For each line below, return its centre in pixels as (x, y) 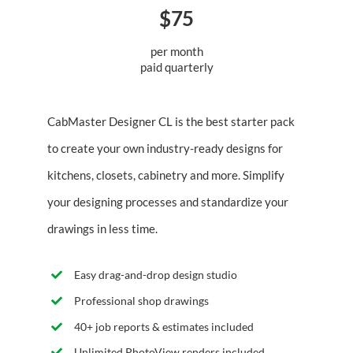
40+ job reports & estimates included (163, 326)
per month (176, 52)
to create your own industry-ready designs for (165, 149)
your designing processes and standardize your (167, 202)
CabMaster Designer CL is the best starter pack (171, 122)
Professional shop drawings (141, 300)
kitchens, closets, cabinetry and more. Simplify (165, 175)
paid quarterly (176, 67)
